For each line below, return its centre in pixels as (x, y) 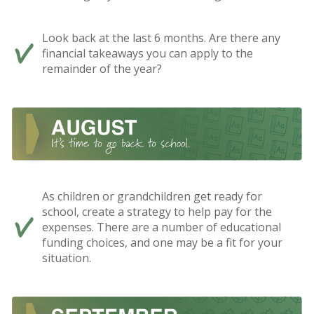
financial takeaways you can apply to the (148, 54)
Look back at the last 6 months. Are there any (161, 38)
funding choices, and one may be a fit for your (162, 242)
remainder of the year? (102, 69)
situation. (67, 258)
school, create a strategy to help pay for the (157, 211)
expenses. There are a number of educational (162, 227)
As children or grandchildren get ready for (152, 196)
